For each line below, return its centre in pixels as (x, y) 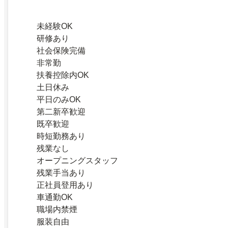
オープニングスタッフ (77, 161)
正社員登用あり (65, 185)
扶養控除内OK (63, 75)
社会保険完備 (61, 51)
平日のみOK (59, 100)
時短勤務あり (61, 136)
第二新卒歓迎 (61, 112)
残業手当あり (61, 173)
